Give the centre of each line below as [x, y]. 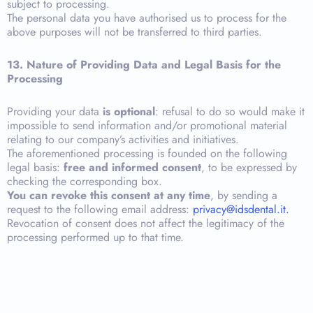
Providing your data [55, 111]
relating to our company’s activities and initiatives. [123, 139]
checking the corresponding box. [85, 181]
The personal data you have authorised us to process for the [147, 18]
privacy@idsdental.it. [241, 209]
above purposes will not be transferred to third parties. [134, 32]
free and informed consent [132, 167]
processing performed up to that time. [95, 237]
